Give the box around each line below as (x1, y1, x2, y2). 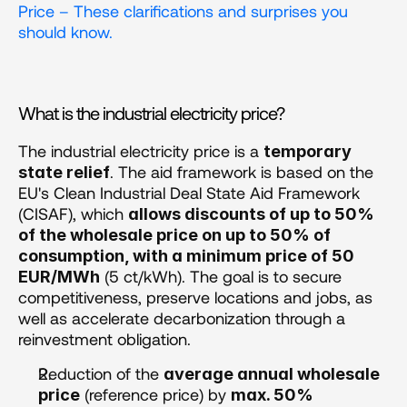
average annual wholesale (164, 364, 380, 383)
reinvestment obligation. (18, 329, 191, 349)
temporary (263, 142, 352, 161)
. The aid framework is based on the (110, 162, 373, 182)
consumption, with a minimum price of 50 (18, 246, 354, 265)
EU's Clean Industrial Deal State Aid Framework (18, 183, 360, 203)
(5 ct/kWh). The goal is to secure (100, 266, 342, 286)
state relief (18, 163, 110, 182)
